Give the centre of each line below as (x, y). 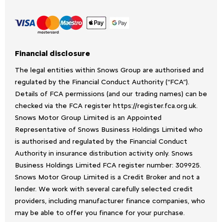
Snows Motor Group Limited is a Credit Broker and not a (107, 177)
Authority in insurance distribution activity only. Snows (104, 153)
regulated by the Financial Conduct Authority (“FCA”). (102, 82)
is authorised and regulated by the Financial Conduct (101, 141)
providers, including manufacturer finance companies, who (110, 201)
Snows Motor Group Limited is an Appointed (88, 117)
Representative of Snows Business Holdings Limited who (109, 129)
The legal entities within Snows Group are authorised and (109, 70)
